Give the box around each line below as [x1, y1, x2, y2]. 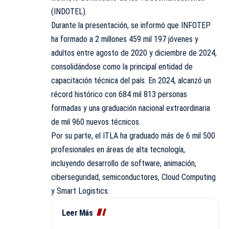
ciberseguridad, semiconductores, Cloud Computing [51, 172, 216, 182]
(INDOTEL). [51, 6, 87, 16]
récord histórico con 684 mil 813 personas [51, 89, 187, 99]
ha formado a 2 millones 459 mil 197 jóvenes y [51, 34, 198, 44]
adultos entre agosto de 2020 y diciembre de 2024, [51, 48, 217, 58]
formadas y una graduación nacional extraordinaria [51, 103, 210, 113]
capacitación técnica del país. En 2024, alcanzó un [51, 75, 211, 85]
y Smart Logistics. [51, 186, 109, 196]
